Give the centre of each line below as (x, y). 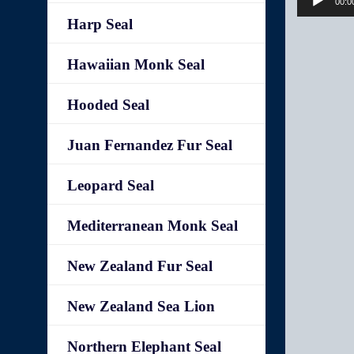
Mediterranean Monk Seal (153, 226)
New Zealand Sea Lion (141, 306)
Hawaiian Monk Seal (136, 64)
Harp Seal (100, 24)
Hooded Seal (109, 105)
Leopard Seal (111, 185)
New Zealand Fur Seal (140, 266)
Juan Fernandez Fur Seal (150, 145)
